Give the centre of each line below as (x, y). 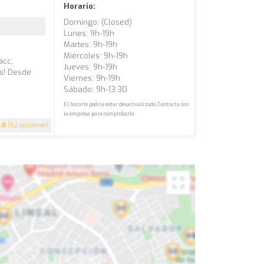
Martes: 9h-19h (91, 44)
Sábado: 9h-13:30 (96, 89)
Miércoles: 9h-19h (96, 55)
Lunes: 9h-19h (89, 33)
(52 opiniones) (27, 125)
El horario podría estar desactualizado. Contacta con (127, 104)
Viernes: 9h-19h (92, 78)
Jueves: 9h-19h (91, 67)
